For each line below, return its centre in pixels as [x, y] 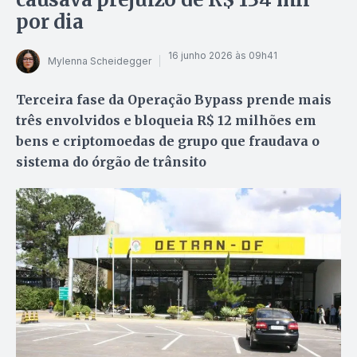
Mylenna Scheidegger [100, 61]
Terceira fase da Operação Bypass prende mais [174, 99]
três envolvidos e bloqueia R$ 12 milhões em [166, 120]
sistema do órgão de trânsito [111, 161]
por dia [50, 22]
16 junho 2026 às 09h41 [223, 56]
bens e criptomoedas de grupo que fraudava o [168, 141]
